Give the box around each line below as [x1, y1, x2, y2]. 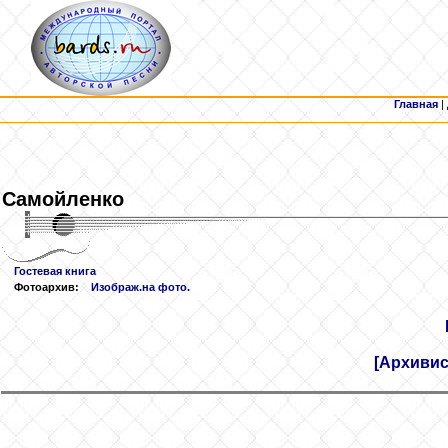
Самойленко [2, 188, 124, 210]
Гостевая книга [14, 265, 96, 277]
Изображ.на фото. [91, 281, 190, 293]
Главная [394, 98, 438, 110]
